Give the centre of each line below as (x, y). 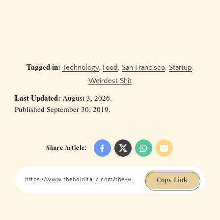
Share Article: (66, 147)
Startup (180, 67)
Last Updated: (38, 97)
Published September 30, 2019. (63, 109)
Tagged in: (43, 67)
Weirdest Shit (110, 81)
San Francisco (143, 67)
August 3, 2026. (86, 97)
